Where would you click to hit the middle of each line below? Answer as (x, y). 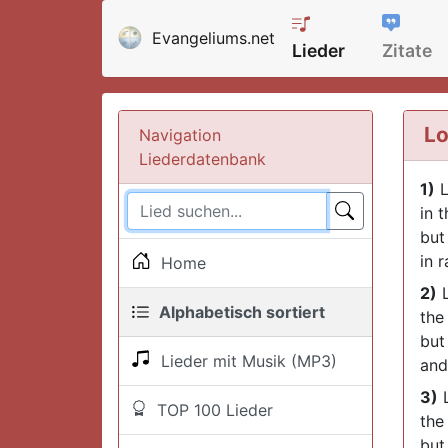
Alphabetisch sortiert (238, 311)
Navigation (180, 134)
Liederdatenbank (202, 158)
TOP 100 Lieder (210, 409)
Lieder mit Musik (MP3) (244, 360)
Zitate (407, 50)
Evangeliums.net (213, 38)
